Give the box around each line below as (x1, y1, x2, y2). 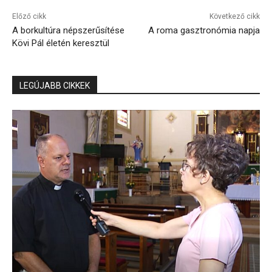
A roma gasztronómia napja (148, 24, 260, 36)
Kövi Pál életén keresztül (12, 37, 109, 49)
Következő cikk (209, 12, 260, 21)
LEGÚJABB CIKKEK (19, 80, 90, 90)
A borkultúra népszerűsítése (12, 24, 124, 36)
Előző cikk (12, 12, 46, 21)
